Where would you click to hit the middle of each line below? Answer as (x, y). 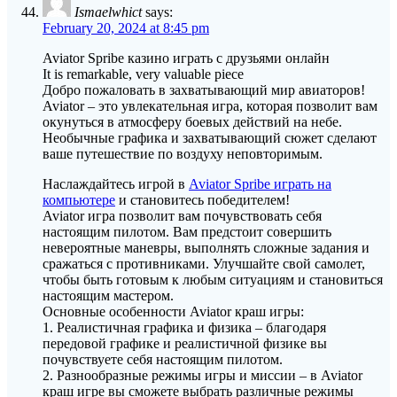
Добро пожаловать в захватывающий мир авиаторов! (204, 90)
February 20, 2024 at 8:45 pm (126, 28)
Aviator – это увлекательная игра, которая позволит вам (210, 106)
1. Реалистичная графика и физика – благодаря (184, 328)
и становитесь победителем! (202, 200)
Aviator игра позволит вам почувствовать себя (182, 216)
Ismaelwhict (108, 12)
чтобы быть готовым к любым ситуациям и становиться (213, 280)
